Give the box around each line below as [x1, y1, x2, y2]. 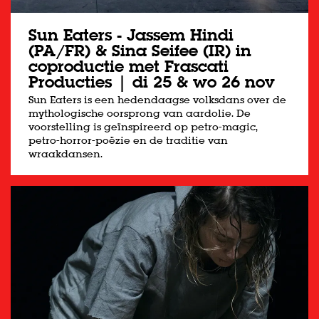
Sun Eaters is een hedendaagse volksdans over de [28, 93, 286, 107]
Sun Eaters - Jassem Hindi [28, 24, 234, 46]
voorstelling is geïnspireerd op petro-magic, [28, 120, 258, 134]
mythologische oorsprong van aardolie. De [28, 107, 251, 120]
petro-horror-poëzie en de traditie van [28, 134, 228, 147]
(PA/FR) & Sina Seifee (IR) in [28, 40, 251, 62]
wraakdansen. [28, 147, 103, 161]
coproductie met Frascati [28, 56, 229, 78]
